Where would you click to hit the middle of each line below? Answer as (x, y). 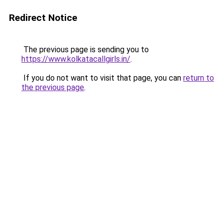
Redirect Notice (43, 18)
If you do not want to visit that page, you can (102, 78)
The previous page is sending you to (85, 50)
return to (199, 78)
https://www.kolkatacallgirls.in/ (76, 59)
